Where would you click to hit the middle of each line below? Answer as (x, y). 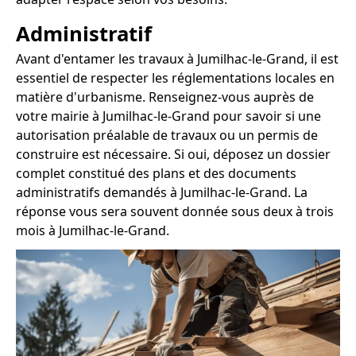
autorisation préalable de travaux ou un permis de (167, 135)
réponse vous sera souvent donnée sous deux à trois (175, 212)
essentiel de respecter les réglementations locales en (175, 78)
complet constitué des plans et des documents (156, 174)
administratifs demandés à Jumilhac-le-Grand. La (162, 193)
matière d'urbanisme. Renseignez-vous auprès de (165, 97)
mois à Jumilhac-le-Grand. (93, 231)
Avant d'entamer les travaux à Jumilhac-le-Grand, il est (177, 59)
